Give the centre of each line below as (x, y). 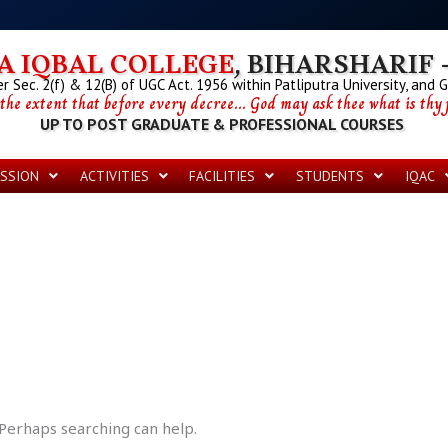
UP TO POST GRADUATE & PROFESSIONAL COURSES (222, 124)
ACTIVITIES (114, 175)
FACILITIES (222, 175)
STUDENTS (330, 175)
